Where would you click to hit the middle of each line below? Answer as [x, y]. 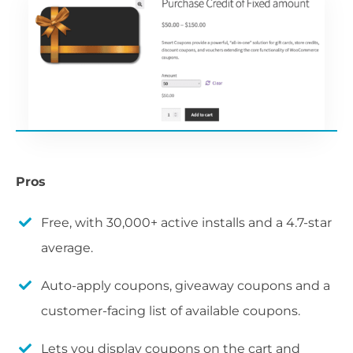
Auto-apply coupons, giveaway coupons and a [186, 286]
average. [67, 248]
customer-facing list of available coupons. [171, 311]
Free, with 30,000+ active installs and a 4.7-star [186, 223]
